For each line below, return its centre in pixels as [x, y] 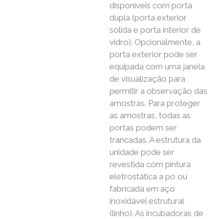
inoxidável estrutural [147, 201]
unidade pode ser [142, 152]
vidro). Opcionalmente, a [155, 42]
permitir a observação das [158, 91]
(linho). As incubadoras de [156, 213]
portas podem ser [143, 127]
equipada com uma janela [157, 66]
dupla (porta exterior [148, 17]
